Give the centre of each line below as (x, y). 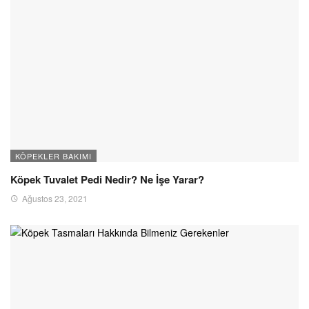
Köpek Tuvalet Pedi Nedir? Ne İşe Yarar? (107, 179)
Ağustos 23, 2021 (55, 198)
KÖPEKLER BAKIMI (53, 156)
